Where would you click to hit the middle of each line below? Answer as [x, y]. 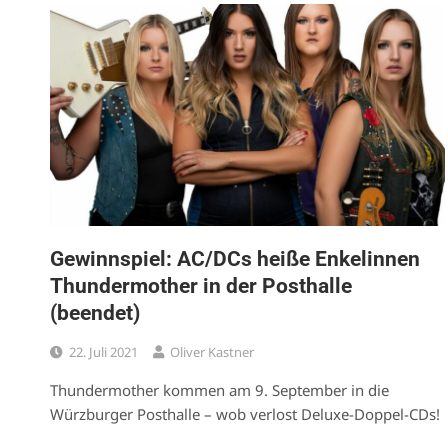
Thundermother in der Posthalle [201, 285]
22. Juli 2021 [103, 351]
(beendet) [95, 312]
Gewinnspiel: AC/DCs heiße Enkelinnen [235, 258]
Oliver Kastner [212, 351]
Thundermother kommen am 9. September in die [219, 389]
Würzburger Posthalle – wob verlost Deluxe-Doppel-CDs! [245, 413]
